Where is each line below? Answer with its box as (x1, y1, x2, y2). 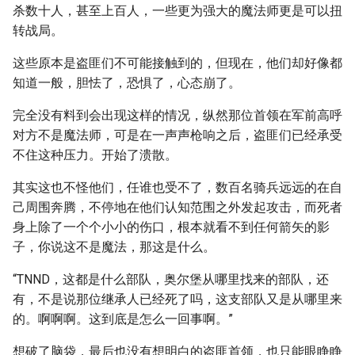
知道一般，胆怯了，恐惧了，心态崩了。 (13, 75, 241, 90)
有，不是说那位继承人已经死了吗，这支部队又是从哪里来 (13, 292, 342, 307)
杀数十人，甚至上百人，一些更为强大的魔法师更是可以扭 (13, 3, 342, 18)
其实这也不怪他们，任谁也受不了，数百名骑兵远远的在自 (13, 180, 342, 195)
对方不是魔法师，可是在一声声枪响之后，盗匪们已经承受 (13, 128, 342, 143)
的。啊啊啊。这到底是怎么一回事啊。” (13, 311, 233, 326)
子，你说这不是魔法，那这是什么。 (13, 239, 216, 254)
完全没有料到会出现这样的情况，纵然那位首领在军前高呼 (13, 108, 342, 123)
